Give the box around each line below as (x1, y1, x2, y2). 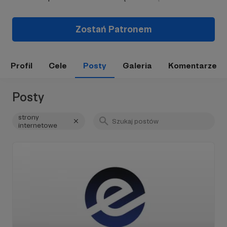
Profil (10, 61, 32, 70)
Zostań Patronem (75, 24, 152, 34)
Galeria (122, 61, 152, 70)
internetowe (18, 121, 57, 129)
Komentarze (168, 61, 217, 70)
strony (18, 113, 39, 121)
